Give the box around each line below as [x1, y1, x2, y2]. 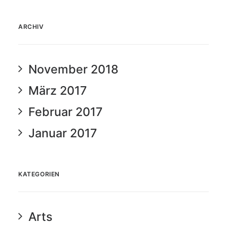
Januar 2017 [28, 126, 97, 140]
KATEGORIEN [18, 170, 60, 178]
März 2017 [28, 83, 87, 98]
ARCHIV [18, 23, 44, 30]
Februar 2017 [28, 104, 103, 119]
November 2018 [28, 62, 119, 77]
